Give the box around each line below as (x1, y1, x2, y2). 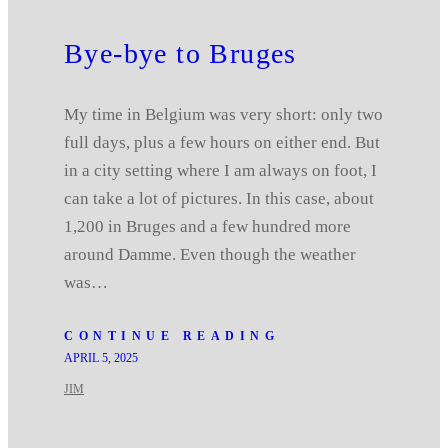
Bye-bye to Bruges (64, 37, 297, 69)
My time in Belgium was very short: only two (64, 104, 383, 124)
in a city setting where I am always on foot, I (64, 160, 377, 180)
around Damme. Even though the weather (64, 244, 356, 264)
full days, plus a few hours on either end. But (64, 132, 380, 152)
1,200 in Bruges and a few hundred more (64, 216, 351, 236)
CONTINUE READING (64, 328, 279, 343)
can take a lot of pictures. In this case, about (64, 188, 374, 208)
